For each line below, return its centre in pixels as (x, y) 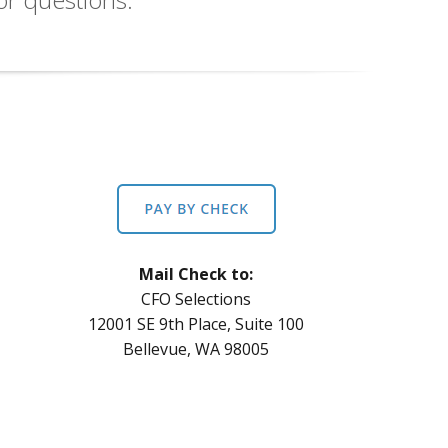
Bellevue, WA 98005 (196, 349)
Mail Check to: (196, 274)
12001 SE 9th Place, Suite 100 (196, 324)
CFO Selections (196, 299)
